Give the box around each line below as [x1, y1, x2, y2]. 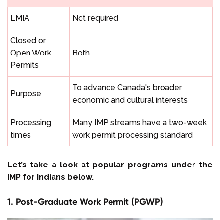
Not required [72, 13, 118, 23]
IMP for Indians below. [7, 172, 94, 182]
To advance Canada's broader [72, 82, 182, 92]
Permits [10, 60, 39, 70]
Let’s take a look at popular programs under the [7, 160, 213, 169]
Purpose [10, 88, 41, 98]
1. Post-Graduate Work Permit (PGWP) [7, 195, 163, 207]
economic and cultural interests [72, 95, 188, 105]
